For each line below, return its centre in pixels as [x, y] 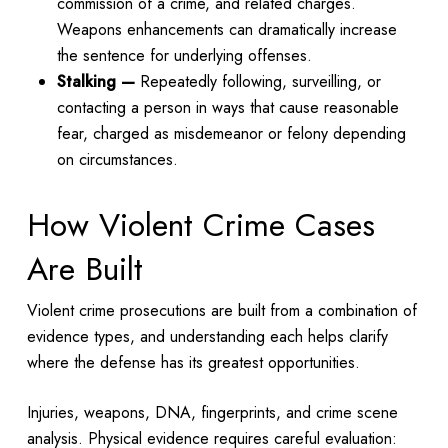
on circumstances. [119, 159]
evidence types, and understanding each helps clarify [207, 336]
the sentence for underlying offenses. [186, 55]
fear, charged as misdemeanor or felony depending [231, 133]
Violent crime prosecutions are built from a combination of [221, 310]
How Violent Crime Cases [200, 224]
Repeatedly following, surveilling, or [257, 81]
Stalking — [95, 81]
